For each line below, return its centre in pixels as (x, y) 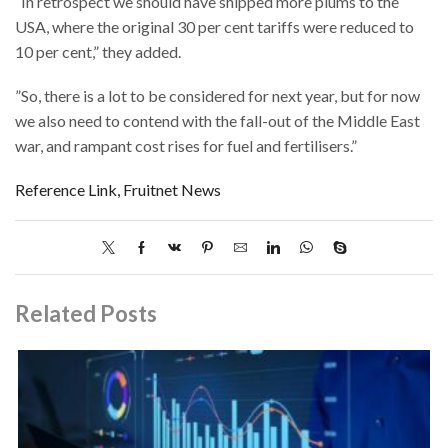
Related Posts (86, 314)
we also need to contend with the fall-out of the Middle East (217, 121)
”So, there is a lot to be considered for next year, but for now (217, 96)
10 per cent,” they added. (98, 52)
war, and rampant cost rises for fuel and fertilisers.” (186, 146)
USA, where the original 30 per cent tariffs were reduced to (214, 27)
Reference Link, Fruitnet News (118, 189)
